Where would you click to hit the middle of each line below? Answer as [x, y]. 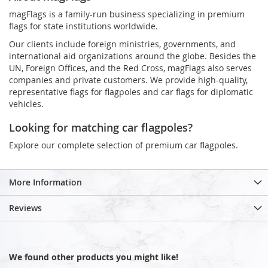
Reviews [25, 208]
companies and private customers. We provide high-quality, [128, 80]
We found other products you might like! [94, 257]
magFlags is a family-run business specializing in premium [127, 14]
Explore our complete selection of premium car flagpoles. [124, 145]
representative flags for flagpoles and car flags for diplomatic [131, 92]
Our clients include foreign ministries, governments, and [122, 44]
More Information [45, 182]
